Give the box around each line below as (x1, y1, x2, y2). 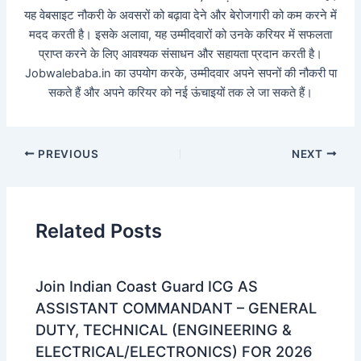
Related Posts (35, 219, 163, 243)
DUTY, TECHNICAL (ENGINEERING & (35, 320, 293, 338)
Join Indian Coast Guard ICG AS (35, 276, 259, 295)
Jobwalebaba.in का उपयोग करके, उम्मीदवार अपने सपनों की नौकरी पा (24, 66, 337, 81)
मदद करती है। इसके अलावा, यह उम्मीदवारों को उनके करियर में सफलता (29, 27, 332, 42)
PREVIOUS (35, 147, 99, 160)
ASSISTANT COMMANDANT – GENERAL (35, 298, 317, 317)
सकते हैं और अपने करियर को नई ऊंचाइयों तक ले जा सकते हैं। (48, 85, 313, 100)
